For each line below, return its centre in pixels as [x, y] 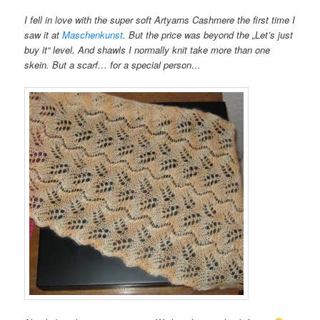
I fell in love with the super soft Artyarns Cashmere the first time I [160, 19]
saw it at [44, 34]
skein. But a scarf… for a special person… [113, 64]
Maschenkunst [93, 34]
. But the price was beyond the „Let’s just [208, 34]
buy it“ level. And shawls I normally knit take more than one [147, 49]
